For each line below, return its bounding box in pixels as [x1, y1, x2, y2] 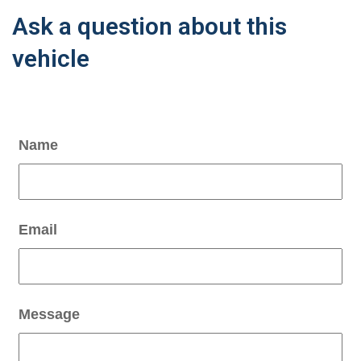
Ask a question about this [12, 12, 287, 41]
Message [19, 306, 81, 323]
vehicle [12, 44, 89, 73]
